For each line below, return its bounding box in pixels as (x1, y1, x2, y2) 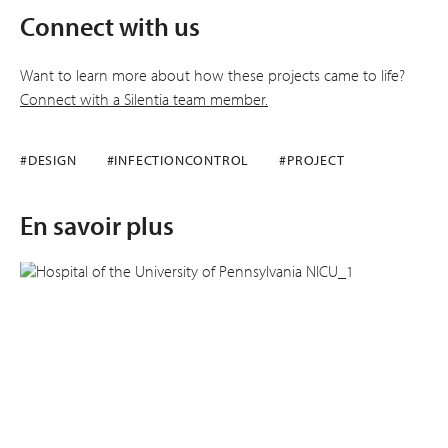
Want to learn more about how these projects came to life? (20, 64, 405, 85)
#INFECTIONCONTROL (106, 150, 250, 169)
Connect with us (20, 9, 200, 43)
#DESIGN (20, 150, 77, 169)
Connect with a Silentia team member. (20, 88, 268, 109)
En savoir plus (20, 208, 174, 242)
